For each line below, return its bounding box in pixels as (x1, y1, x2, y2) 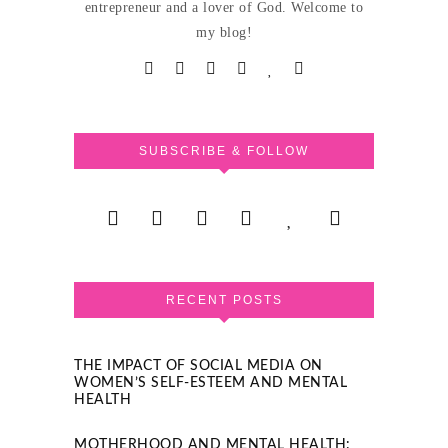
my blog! (196, 25, 252, 41)
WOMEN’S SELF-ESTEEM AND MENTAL (74, 376, 347, 391)
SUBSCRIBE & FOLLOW (139, 144, 309, 159)
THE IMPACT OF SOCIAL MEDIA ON (74, 359, 323, 374)
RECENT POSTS (165, 293, 283, 308)
